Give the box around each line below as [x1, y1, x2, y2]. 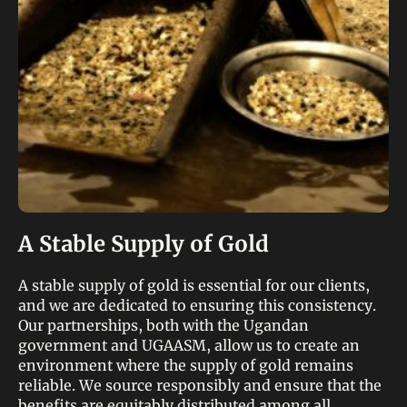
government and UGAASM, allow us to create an [18, 336, 360, 354]
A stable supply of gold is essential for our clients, [18, 276, 370, 294]
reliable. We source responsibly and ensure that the [18, 376, 382, 394]
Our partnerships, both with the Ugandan [18, 316, 309, 334]
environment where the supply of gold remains [18, 356, 353, 374]
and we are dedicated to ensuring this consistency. [18, 296, 376, 314]
